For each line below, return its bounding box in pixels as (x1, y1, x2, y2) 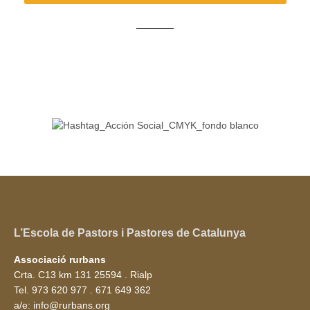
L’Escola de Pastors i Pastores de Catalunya (14, 226, 246, 239)
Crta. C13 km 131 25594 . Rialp (14, 269, 152, 280)
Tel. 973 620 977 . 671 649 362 (14, 284, 151, 295)
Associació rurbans (14, 254, 106, 265)
